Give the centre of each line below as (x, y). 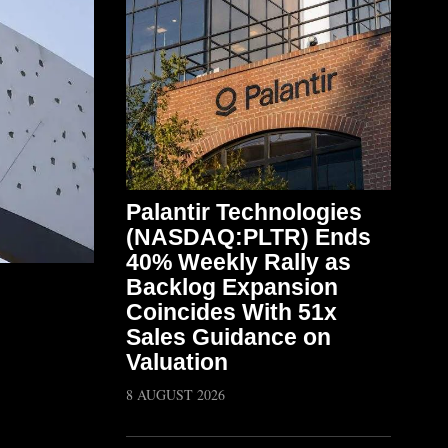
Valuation (177, 362)
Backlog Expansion (232, 287)
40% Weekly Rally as (238, 262)
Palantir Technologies (244, 212)
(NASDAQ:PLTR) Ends (248, 237)
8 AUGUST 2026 (175, 394)
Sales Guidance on (228, 337)
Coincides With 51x (231, 312)
